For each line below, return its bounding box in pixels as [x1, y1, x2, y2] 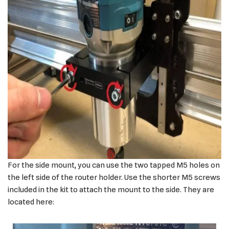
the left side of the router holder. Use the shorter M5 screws [8, 173, 220, 182]
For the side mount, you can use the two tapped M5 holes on [8, 161, 220, 170]
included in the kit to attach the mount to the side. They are [8, 185, 214, 195]
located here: [8, 197, 54, 207]
